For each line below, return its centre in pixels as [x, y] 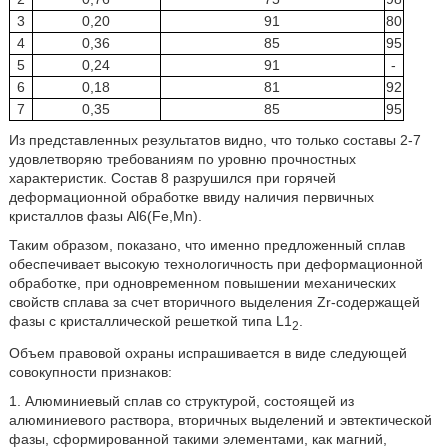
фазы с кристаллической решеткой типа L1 [150, 321]
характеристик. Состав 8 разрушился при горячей [172, 178]
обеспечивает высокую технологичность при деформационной [215, 264]
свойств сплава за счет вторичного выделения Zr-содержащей [214, 302]
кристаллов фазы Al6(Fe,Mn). [105, 216]
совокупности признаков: [90, 371]
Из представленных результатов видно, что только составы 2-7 [214, 140]
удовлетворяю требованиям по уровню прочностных [182, 159]
